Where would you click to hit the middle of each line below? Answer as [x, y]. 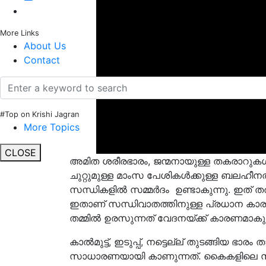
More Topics [52, 127]
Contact [42, 60]
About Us [45, 46]
